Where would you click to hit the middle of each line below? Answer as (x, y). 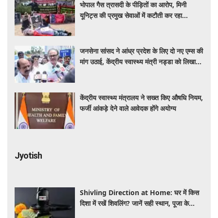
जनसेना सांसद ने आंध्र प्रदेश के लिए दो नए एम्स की (142, 51)
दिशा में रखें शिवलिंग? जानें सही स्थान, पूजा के (135, 203)
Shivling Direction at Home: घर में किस (140, 192)
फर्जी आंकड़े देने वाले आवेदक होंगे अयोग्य (128, 108)
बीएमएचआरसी (97, 26)
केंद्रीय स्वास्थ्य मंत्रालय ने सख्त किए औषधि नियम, (142, 97)
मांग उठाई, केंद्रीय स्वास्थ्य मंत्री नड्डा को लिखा (138, 62)
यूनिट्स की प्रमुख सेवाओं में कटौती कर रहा (131, 15)
